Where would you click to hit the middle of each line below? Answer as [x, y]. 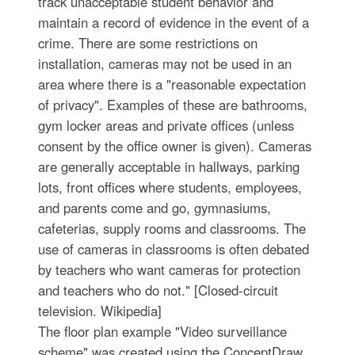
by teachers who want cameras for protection [169, 269]
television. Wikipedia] [99, 310]
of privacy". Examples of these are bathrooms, [172, 104]
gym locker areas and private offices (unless [166, 125]
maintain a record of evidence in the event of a [173, 22]
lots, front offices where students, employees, [170, 187]
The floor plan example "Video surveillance [162, 331]
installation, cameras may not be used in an [164, 63]
